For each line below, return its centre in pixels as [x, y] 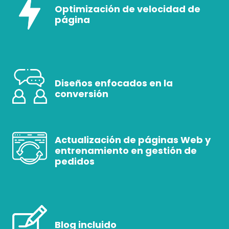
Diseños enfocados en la [114, 83]
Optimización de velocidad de [128, 9]
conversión [82, 94]
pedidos [75, 162]
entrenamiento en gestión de [126, 151]
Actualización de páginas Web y [133, 140]
